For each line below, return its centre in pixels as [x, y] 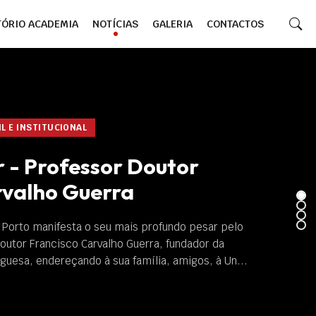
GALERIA [172, 23]
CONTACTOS [235, 23]
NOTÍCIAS [115, 23]
